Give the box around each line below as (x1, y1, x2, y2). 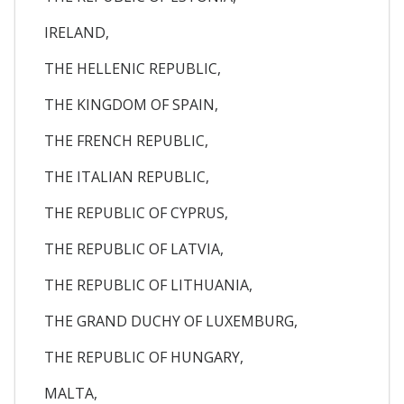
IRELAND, (44, 22, 109, 42)
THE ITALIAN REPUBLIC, (44, 166, 209, 187)
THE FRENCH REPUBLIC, (44, 130, 208, 151)
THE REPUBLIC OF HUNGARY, (44, 346, 243, 367)
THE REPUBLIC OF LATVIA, (44, 238, 224, 259)
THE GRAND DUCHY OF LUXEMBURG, (44, 310, 298, 331)
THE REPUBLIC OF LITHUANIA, (44, 274, 252, 295)
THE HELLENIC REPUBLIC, (44, 58, 221, 78)
